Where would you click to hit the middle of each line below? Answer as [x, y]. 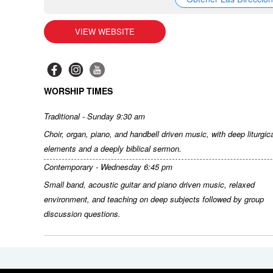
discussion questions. [82, 214]
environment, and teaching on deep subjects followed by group [154, 199]
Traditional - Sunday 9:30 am [94, 116]
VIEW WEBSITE [105, 31]
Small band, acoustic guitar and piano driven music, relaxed [149, 184]
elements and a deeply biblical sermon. [113, 148]
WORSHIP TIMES [78, 91]
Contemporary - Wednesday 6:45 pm [108, 167]
